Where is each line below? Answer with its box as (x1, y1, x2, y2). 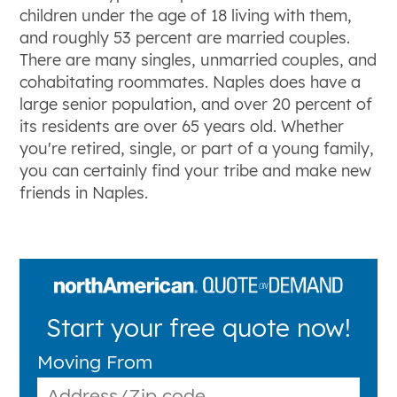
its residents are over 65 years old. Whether (19, 116, 345, 137)
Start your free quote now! (46, 312, 351, 344)
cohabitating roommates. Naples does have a (19, 72, 362, 93)
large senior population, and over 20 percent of (19, 94, 373, 115)
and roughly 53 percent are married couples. (19, 27, 351, 49)
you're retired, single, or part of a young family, (19, 138, 375, 160)
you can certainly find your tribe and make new (19, 160, 372, 182)
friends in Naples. (19, 183, 149, 204)
